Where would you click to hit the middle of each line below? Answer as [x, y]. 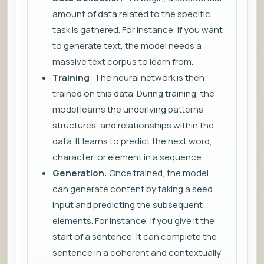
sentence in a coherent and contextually [137, 253]
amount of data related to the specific [131, 14]
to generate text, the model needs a [127, 46]
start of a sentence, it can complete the [135, 237]
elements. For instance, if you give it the [133, 221]
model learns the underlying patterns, [129, 110]
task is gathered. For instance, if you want [138, 30]
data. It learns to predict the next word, [132, 141]
